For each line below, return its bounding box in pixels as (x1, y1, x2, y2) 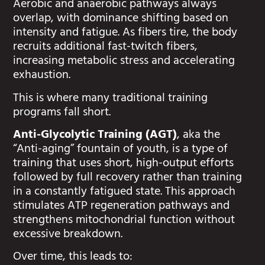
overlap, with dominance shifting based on (13, 8, 229, 31)
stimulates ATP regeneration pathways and (13, 196, 230, 218)
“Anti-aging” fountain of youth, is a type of (13, 139, 228, 161)
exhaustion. (13, 65, 71, 88)
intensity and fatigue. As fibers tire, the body (13, 22, 238, 45)
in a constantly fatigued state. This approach (13, 182, 236, 204)
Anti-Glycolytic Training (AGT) (13, 125, 177, 147)
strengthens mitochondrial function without (13, 210, 235, 232)
